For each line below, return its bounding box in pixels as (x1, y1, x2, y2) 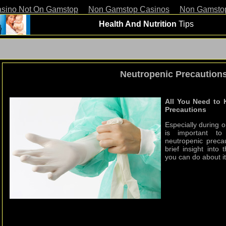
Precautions (165, 105, 206, 114)
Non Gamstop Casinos (88, 5, 169, 14)
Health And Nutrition (98, 20, 179, 28)
